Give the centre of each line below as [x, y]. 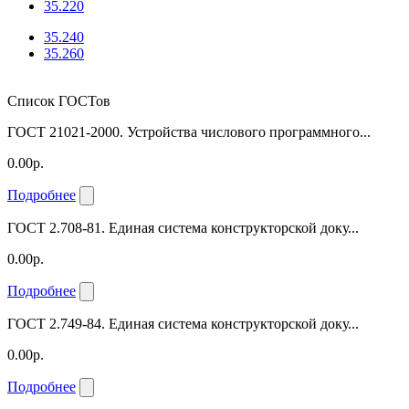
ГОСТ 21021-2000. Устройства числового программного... [189, 131]
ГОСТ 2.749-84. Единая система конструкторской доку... [183, 323]
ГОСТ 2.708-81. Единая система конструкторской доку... [183, 227]
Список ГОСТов [59, 100]
